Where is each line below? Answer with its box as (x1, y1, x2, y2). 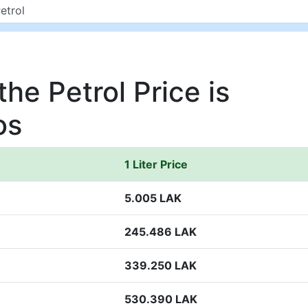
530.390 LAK (124, 292, 197, 306)
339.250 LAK (124, 258, 197, 272)
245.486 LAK (124, 225, 197, 239)
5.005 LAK (124, 191, 181, 205)
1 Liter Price (124, 157, 188, 171)
